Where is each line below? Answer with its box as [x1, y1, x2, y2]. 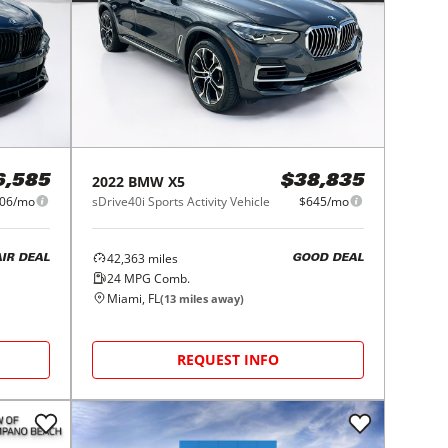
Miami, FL [107, 289, 161, 307]
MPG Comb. [121, 269, 191, 287]
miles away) [176, 290, 245, 306]
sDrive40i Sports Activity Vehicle [92, 192, 271, 210]
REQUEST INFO [177, 349, 280, 369]
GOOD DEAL [291, 253, 364, 265]
